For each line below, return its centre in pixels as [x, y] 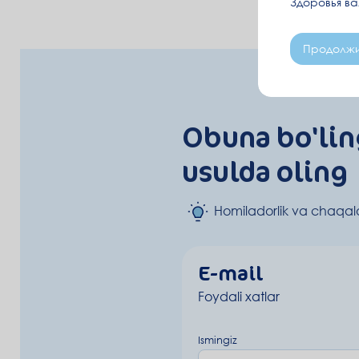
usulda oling [265, 170]
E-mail [230, 272]
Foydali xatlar [239, 296]
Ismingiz [218, 339]
